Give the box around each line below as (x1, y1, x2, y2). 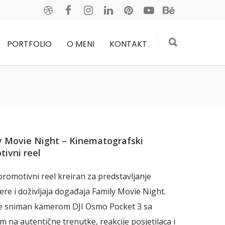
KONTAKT (109, 38, 147, 50)
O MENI (67, 38, 94, 50)
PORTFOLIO (7, 38, 52, 50)
